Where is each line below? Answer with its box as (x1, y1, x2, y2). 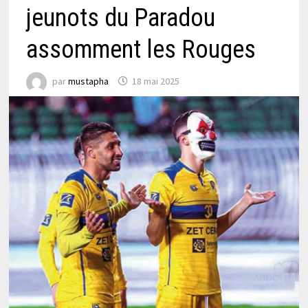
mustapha (67, 75, 109, 88)
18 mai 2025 (131, 75, 179, 88)
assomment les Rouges (25, 34, 256, 64)
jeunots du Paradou (25, 3, 215, 32)
